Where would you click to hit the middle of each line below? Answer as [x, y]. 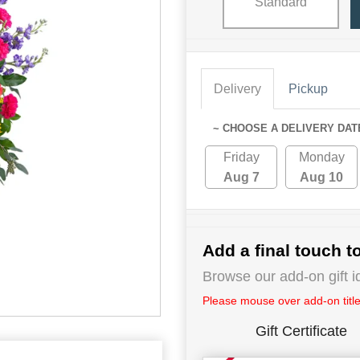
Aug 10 [322, 177]
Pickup [308, 88]
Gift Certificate [301, 331]
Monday [321, 157]
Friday [241, 157]
